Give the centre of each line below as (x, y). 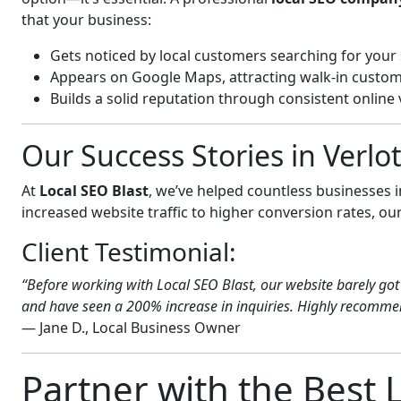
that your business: (86, 20)
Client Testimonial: (129, 252)
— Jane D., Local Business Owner (131, 328)
